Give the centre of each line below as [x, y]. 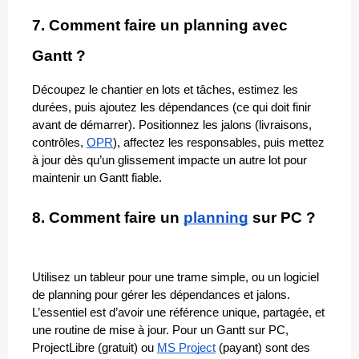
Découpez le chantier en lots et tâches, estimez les [165, 90]
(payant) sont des [263, 348]
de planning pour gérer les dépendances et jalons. [161, 295]
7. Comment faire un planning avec [160, 26]
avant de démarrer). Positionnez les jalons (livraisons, [172, 125]
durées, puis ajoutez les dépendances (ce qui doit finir [171, 108]
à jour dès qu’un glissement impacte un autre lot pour [169, 161]
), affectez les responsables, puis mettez [219, 143]
